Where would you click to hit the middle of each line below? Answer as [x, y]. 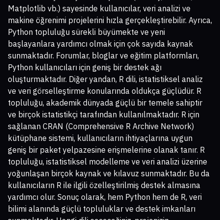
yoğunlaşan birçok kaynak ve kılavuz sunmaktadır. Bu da [109, 174]
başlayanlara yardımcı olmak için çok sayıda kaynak [100, 44]
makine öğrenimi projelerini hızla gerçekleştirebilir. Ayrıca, [110, 20]
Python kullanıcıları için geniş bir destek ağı [85, 68]
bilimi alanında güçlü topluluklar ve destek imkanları [102, 209]
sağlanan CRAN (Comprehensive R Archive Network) [101, 126]
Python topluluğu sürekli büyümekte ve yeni [86, 32]
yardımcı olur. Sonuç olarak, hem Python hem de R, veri [105, 197]
